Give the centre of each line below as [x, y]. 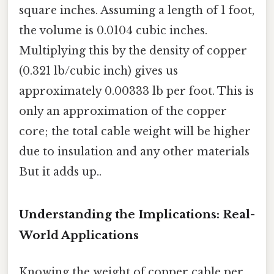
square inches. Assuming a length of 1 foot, [137, 10]
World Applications [79, 235]
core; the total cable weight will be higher [135, 131]
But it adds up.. [60, 172]
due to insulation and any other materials [134, 151]
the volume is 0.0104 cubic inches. [113, 30]
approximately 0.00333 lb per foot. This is [136, 91]
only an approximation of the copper [123, 111]
